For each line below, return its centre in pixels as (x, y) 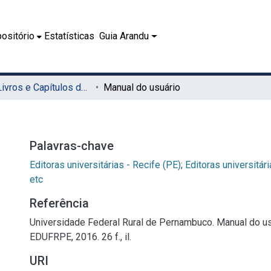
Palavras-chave (72, 146)
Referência (59, 203)
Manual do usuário (142, 87)
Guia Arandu (124, 36)
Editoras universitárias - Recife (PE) (105, 165)
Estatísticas (70, 36)
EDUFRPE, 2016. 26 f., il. (80, 237)
